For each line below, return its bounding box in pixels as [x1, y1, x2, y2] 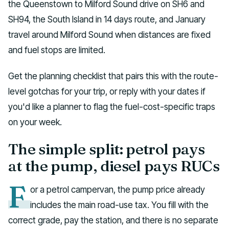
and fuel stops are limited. [8, 44, 105, 56]
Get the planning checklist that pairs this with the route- [8, 71, 218, 82]
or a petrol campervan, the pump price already [30, 184, 205, 195]
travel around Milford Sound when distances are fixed [8, 29, 211, 40]
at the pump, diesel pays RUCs [8, 156, 220, 175]
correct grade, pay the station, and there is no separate [8, 214, 218, 225]
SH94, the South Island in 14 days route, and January [8, 14, 205, 25]
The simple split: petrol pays [8, 139, 205, 158]
